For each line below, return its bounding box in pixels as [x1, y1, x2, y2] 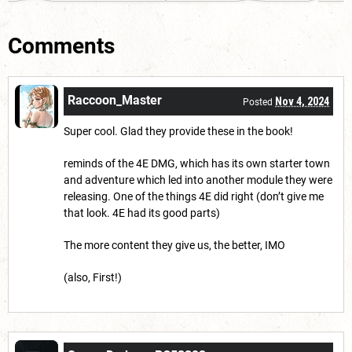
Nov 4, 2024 [275, 95, 329, 108]
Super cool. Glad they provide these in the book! [64, 125, 293, 138]
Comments [8, 33, 115, 60]
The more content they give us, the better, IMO [64, 239, 285, 252]
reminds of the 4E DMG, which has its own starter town [64, 157, 330, 170]
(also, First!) [64, 271, 122, 284]
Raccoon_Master [68, 93, 162, 108]
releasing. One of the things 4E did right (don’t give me [64, 190, 324, 203]
